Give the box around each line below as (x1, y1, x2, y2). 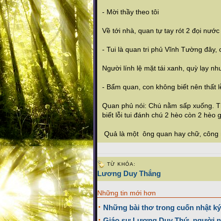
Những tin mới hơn (97, 189, 156, 197)
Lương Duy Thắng (97, 169, 161, 178)
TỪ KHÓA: (107, 161, 136, 167)
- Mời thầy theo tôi (102, 8, 159, 16)
